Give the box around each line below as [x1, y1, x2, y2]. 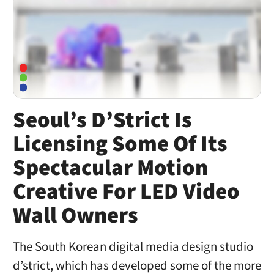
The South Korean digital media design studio [12, 238, 253, 256]
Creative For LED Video [12, 176, 240, 208]
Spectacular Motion [12, 152, 208, 184]
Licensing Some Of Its [12, 128, 228, 160]
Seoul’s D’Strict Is [12, 104, 192, 136]
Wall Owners [12, 199, 138, 232]
